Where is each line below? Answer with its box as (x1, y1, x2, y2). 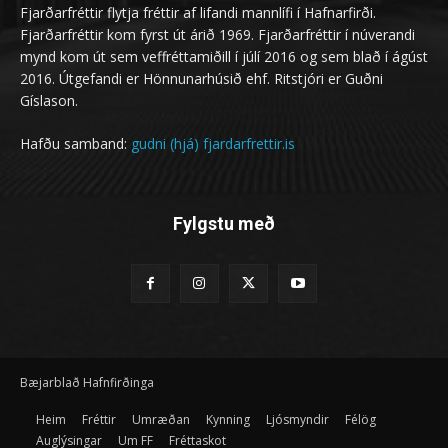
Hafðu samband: (20, 133, 131, 153)
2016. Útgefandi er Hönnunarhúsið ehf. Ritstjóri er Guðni (20, 68, 383, 88)
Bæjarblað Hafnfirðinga (20, 373, 154, 391)
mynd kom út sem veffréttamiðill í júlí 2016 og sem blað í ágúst (20, 46, 428, 66)
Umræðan (132, 410, 190, 428)
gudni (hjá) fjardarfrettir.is (131, 133, 295, 153)
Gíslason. (20, 90, 78, 110)
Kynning (206, 410, 250, 428)
